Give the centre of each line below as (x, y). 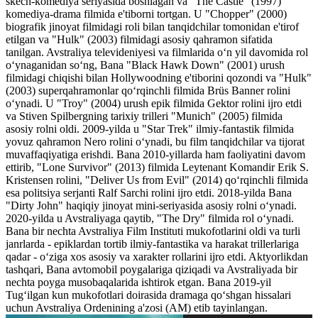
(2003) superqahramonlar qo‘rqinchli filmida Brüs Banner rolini (148, 90)
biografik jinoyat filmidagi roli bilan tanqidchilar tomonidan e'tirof (152, 26)
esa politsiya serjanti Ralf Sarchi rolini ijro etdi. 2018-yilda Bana (149, 192)
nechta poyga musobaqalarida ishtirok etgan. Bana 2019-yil (138, 282)
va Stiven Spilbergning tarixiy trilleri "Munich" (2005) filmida (144, 116)
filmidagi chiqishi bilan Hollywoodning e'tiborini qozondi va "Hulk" (159, 77)
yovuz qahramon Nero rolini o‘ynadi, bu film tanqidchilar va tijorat (155, 141)
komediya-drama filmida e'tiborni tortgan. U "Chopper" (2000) (146, 13)
